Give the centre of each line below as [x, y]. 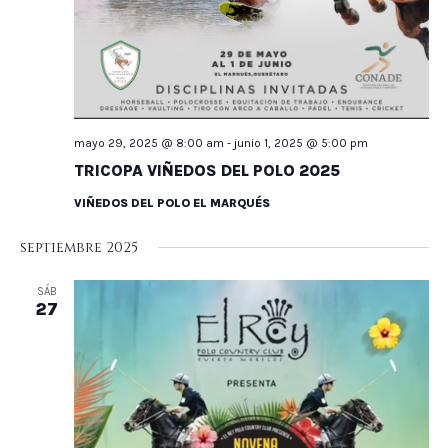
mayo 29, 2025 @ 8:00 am [148, 142]
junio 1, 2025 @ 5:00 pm [300, 142]
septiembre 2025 [78, 247]
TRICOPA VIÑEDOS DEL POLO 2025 [206, 170]
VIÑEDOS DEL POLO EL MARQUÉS [171, 202]
